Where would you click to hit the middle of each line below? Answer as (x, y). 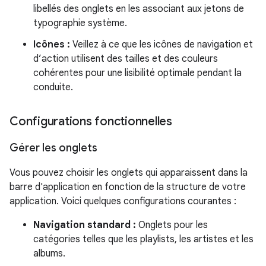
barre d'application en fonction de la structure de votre (128, 187)
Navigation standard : (85, 225)
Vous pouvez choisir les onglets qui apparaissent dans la (129, 173)
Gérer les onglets (53, 148)
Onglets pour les (172, 225)
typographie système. (80, 23)
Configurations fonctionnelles (91, 121)
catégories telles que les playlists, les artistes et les (143, 239)
